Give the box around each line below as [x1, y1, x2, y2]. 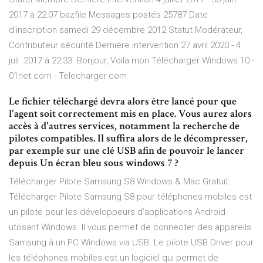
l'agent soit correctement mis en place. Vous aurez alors [9, 107, 252, 121]
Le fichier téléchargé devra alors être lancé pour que [9, 95, 237, 109]
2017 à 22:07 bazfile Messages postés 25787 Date [9, 9, 208, 21]
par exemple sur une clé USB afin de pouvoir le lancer [9, 144, 244, 158]
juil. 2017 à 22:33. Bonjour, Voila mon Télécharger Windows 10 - [9, 55, 254, 66]
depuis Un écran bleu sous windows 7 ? [9, 156, 178, 170]
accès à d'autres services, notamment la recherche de [9, 119, 240, 133]
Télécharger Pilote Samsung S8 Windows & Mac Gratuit [9, 176, 228, 187]
